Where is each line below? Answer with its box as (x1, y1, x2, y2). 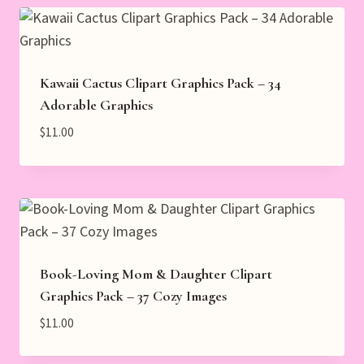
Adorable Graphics (40, 96, 153, 115)
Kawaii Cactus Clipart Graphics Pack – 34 (40, 74, 281, 93)
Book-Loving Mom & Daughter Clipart (40, 264, 272, 283)
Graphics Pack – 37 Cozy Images (40, 286, 227, 305)
